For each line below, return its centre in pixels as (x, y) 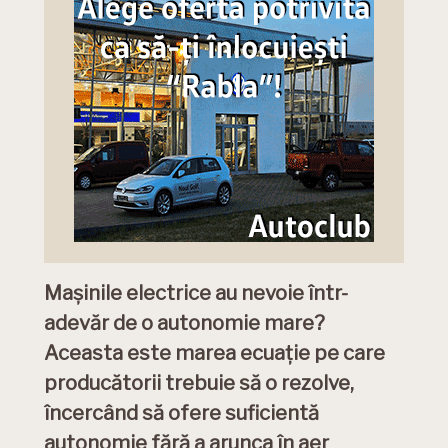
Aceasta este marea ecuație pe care (214, 353)
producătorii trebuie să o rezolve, (199, 383)
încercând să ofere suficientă (181, 413)
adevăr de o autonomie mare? (184, 323)
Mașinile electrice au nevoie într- (196, 293)
